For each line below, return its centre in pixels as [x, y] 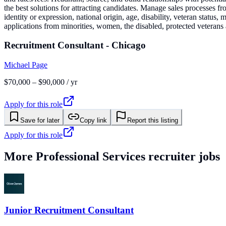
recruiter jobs [183, 156]
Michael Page [26, 65]
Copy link [93, 120]
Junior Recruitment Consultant [69, 210]
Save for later [40, 120]
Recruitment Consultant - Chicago [75, 45]
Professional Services [91, 156]
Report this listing [153, 120]
